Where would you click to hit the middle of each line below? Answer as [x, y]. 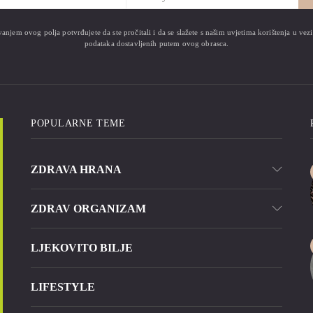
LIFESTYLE [63, 287]
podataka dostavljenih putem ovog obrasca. [156, 44]
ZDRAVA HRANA [76, 170]
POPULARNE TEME [78, 124]
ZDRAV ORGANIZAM [88, 209]
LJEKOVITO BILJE [82, 248]
